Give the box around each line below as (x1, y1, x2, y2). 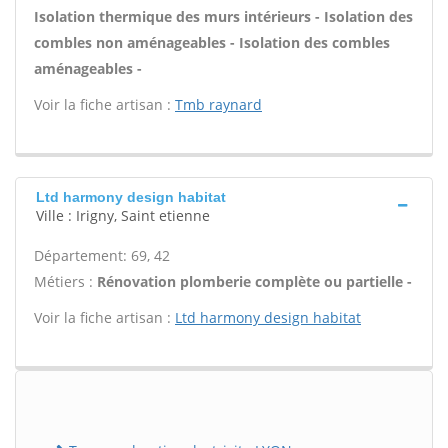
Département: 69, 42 (34, 246, 170, 265)
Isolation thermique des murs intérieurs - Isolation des (34, 7, 413, 26)
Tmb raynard (175, 95, 262, 114)
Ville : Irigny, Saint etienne (36, 206, 210, 225)
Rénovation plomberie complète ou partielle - (97, 272, 412, 291)
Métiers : (34, 272, 97, 291)
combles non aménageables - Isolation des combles (34, 33, 390, 52)
